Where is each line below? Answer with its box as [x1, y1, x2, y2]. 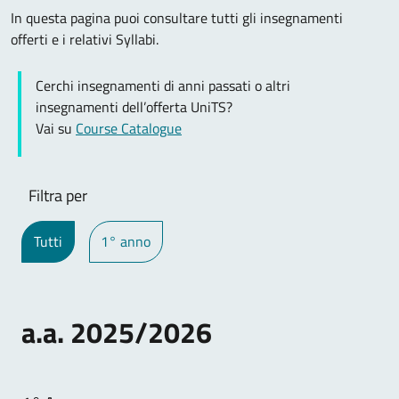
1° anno [101, 231, 151, 253]
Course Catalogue [76, 118, 182, 139]
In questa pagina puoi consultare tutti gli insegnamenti [11, 7, 343, 28]
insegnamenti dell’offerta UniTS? [36, 96, 232, 118]
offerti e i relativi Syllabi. [11, 28, 159, 50]
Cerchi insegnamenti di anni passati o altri [36, 75, 290, 96]
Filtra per [28, 183, 87, 208]
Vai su [36, 118, 76, 139]
